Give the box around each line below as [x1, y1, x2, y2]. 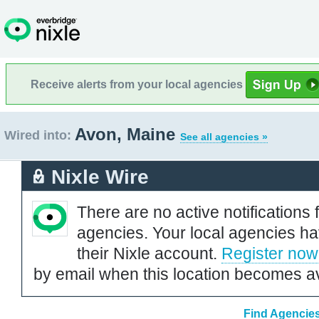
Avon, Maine [75, 125, 180, 144]
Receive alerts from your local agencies [31, 78, 246, 90]
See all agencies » [180, 131, 268, 142]
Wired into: [4, 128, 71, 142]
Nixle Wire [51, 165, 149, 188]
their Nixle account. [77, 244, 221, 263]
